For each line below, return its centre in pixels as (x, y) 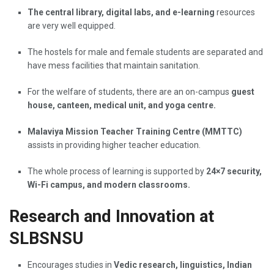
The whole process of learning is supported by (117, 172)
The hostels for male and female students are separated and (145, 52)
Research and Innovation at (112, 216)
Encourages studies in (71, 265)
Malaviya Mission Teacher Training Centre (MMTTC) (135, 132)
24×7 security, (234, 172)
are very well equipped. (72, 26)
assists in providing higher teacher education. (114, 145)
